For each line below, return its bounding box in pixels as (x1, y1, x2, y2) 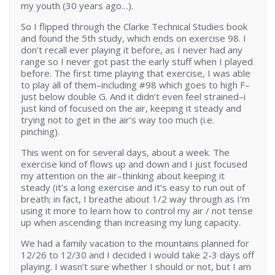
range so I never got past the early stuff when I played (21, 55, 253, 68)
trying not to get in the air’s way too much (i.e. (21, 114, 214, 126)
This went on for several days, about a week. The (21, 146, 230, 159)
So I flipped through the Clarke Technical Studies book (21, 20, 247, 33)
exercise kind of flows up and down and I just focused (21, 158, 247, 171)
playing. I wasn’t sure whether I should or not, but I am (21, 260, 251, 273)
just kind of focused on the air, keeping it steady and (21, 102, 241, 115)
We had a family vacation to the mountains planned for (21, 237, 249, 250)
